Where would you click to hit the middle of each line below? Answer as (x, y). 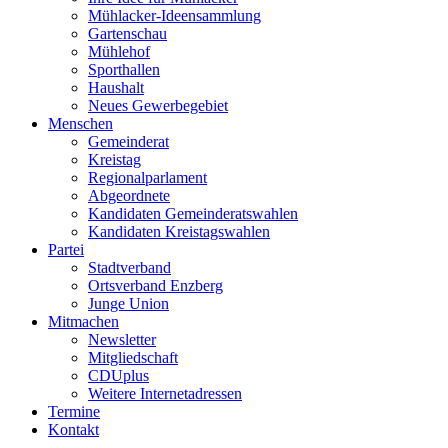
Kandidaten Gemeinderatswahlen (193, 214)
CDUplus (118, 376)
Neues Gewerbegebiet (158, 106)
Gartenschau (127, 34)
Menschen (80, 124)
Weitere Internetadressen (165, 394)
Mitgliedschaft (133, 358)
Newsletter (122, 340)
